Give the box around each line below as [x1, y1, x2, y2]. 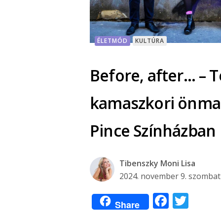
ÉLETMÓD [97, 36, 128, 45]
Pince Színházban [90, 119, 216, 141]
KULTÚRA [135, 36, 164, 45]
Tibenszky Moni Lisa [119, 157, 195, 169]
